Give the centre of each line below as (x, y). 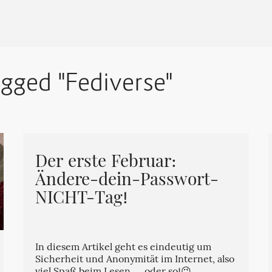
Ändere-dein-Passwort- (127, 181)
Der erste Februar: (106, 163)
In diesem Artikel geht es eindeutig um (124, 248)
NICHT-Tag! (82, 199)
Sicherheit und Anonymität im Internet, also (135, 260)
